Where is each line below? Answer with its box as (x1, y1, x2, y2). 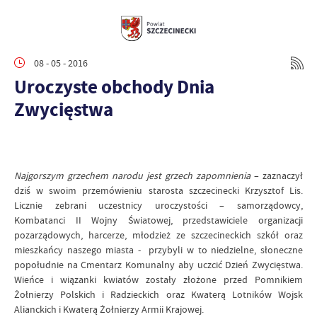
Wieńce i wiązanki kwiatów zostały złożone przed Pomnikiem (14, 273, 303, 286)
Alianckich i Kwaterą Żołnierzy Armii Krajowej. (14, 303, 204, 316)
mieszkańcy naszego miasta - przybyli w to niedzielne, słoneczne (14, 243, 303, 256)
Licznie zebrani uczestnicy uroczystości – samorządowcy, (14, 199, 303, 212)
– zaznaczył (250, 169, 303, 182)
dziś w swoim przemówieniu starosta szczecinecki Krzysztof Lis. (14, 184, 303, 197)
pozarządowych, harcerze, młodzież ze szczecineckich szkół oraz (14, 229, 303, 241)
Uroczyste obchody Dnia (14, 74, 214, 100)
